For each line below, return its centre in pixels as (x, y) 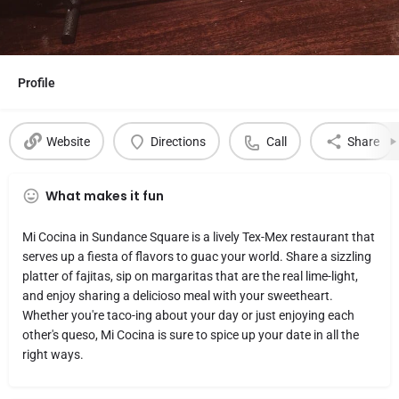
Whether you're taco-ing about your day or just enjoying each (188, 315)
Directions (178, 141)
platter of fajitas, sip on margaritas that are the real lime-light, (190, 276)
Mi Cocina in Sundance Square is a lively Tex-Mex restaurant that (199, 237)
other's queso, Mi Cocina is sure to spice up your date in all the (191, 335)
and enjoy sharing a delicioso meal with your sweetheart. (178, 296)
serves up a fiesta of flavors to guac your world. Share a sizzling (197, 256)
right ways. (53, 354)
